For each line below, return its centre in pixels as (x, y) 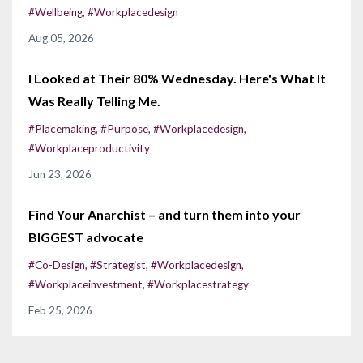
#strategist (118, 265)
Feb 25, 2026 (60, 311)
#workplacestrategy (198, 285)
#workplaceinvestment (85, 285)
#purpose (124, 129)
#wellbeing (56, 13)
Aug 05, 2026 (61, 38)
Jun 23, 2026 (60, 175)
